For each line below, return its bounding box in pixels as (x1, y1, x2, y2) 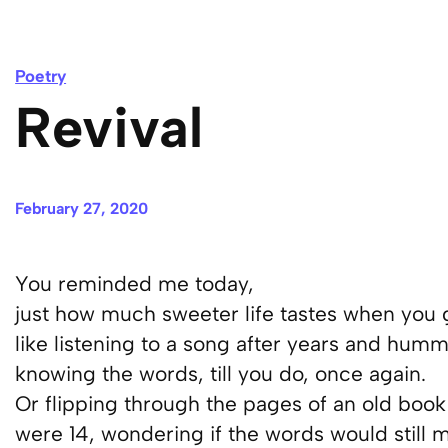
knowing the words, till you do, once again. (15, 361, 427, 387)
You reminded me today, (15, 271, 255, 297)
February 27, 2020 (15, 199, 149, 219)
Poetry (15, 66, 67, 86)
